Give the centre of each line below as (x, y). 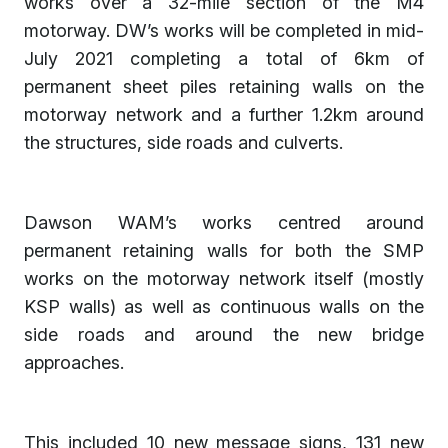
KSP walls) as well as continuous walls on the (224, 306)
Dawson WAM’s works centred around (224, 222)
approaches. (74, 362)
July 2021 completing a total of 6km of (224, 58)
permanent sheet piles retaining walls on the (224, 86)
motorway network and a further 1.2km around (224, 114)
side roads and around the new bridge (224, 334)
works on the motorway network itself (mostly (224, 278)
